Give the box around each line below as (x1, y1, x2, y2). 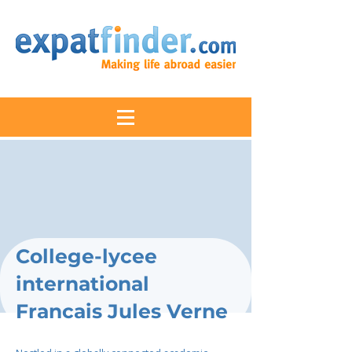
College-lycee (16, 244, 157, 268)
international (16, 272, 149, 295)
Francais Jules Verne (16, 299, 228, 323)
